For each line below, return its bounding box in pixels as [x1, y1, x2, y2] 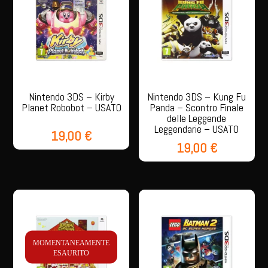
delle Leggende [167, 111, 227, 126]
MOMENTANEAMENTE [33, 238, 110, 247]
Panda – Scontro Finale [150, 100, 244, 115]
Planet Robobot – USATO [21, 100, 121, 115]
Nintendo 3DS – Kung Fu [147, 90, 246, 104]
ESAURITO [53, 248, 90, 257]
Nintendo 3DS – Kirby [28, 90, 114, 104]
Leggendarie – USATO [154, 122, 239, 136]
